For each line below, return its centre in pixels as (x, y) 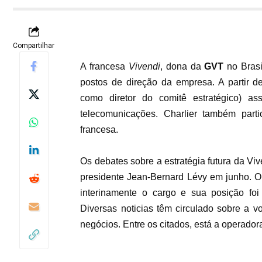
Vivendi (144, 67)
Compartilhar (34, 46)
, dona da (182, 67)
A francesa (104, 67)
